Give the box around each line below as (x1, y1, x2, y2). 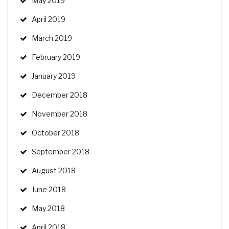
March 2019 (32, 33, 72, 42)
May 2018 (32, 203, 65, 213)
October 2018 (32, 128, 79, 137)
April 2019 (32, 14, 65, 24)
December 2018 (32, 90, 87, 99)
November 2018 (32, 109, 87, 118)
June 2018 (32, 185, 66, 194)
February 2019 (32, 52, 80, 61)
